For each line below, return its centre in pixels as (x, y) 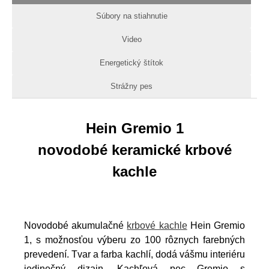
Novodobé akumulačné (76, 225)
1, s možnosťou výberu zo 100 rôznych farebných (134, 240)
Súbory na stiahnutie (131, 16)
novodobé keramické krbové (134, 150)
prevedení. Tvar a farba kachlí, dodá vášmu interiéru (134, 254)
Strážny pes (131, 86)
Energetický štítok (131, 62)
